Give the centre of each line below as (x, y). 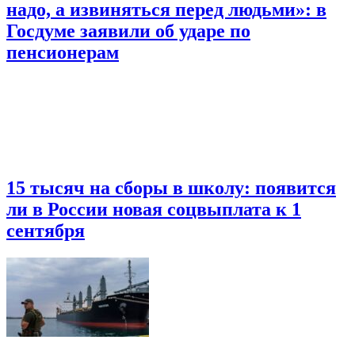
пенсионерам (63, 53)
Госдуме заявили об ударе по (128, 31)
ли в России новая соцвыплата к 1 (154, 209)
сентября (46, 230)
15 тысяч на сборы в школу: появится (171, 187)
